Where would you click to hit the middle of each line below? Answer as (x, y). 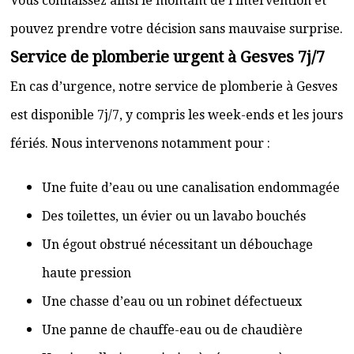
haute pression (87, 273)
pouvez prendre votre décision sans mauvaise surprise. (177, 29)
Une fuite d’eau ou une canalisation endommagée (191, 188)
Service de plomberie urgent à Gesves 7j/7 (168, 57)
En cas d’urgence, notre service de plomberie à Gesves (174, 87)
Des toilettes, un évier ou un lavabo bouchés (174, 216)
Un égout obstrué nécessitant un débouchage (177, 245)
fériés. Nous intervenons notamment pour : (140, 143)
